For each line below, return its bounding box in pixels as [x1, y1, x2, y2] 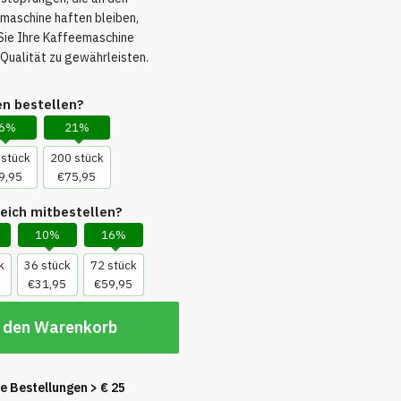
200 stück [49, 149, 104, 166]
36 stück [23, 257, 71, 273]
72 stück [90, 257, 137, 273]
